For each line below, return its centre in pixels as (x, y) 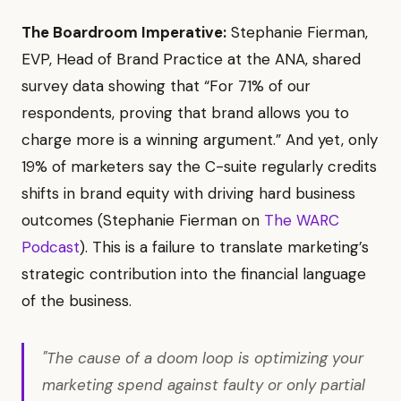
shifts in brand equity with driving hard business (188, 193)
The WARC (302, 220)
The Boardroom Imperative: (124, 32)
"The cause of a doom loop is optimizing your (203, 358)
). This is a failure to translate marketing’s (224, 247)
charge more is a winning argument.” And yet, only (200, 139)
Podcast (51, 247)
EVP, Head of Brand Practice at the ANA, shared (191, 59)
